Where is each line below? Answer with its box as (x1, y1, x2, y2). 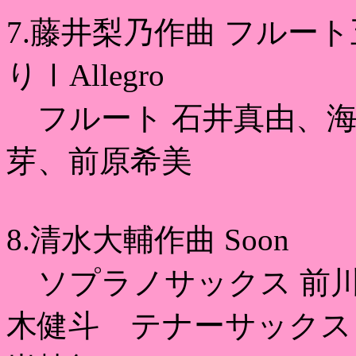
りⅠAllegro (6, 58, 164, 92)
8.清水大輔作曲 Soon (6, 222, 289, 257)
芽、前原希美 (6, 144, 192, 178)
